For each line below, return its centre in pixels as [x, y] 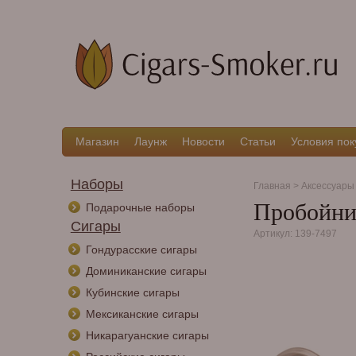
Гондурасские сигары [141, 250]
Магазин [97, 141]
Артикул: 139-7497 [295, 234]
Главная [272, 186]
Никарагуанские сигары [147, 335]
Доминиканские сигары [146, 271]
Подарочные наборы [140, 207]
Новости [203, 141]
